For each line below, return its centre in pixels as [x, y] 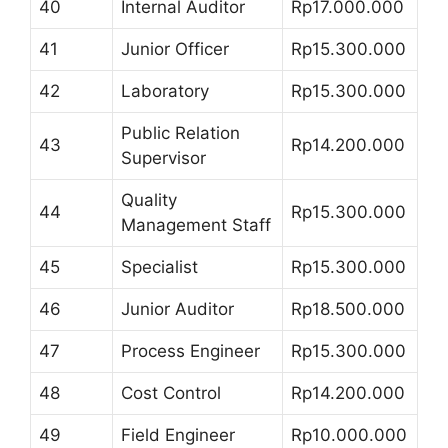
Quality [149, 200]
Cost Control [171, 393]
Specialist [159, 267]
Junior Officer [175, 49]
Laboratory [165, 91]
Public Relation [180, 133]
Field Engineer [178, 435]
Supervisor [163, 158]
